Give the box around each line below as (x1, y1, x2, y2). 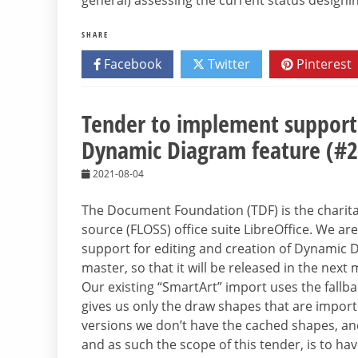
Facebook (101, 55, 161, 74)
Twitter (205, 55, 250, 74)
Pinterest (293, 55, 352, 74)
